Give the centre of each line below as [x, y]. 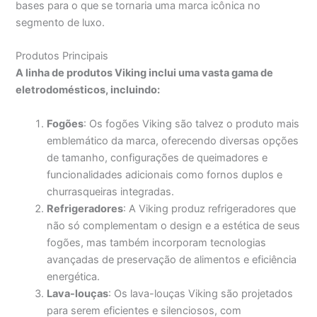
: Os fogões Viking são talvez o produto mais [192, 123]
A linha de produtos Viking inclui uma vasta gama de [145, 73]
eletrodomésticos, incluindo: [88, 90]
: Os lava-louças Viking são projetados [201, 293]
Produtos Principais [62, 56]
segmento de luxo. [60, 23]
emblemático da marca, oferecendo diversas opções [173, 140]
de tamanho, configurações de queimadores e [157, 157]
